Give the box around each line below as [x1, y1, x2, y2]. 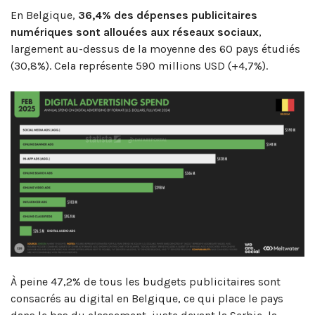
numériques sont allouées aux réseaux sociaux [11, 25, 259, 39]
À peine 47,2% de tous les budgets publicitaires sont [11, 274, 281, 288]
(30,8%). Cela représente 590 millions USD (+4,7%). [11, 59, 268, 73]
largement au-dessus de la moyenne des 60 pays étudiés [11, 42, 300, 56]
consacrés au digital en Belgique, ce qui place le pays [11, 291, 283, 305]
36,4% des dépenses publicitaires [78, 8, 257, 22]
